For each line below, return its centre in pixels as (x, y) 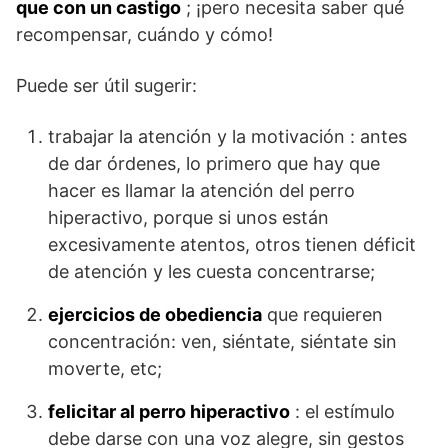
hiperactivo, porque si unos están (188, 217)
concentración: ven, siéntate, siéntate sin (222, 341)
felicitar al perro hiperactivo (169, 411)
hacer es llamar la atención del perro (201, 190)
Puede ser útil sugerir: (106, 85)
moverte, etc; (105, 368)
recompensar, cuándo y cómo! (144, 34)
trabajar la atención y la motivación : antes (227, 136)
